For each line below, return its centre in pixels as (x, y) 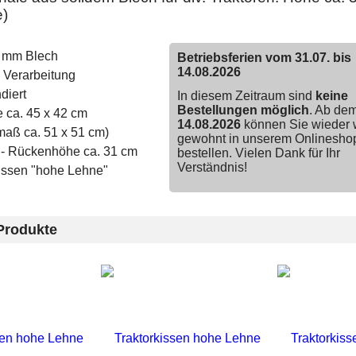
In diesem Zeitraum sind (246, 96)
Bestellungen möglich (243, 110)
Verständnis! (212, 168)
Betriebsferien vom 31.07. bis (264, 58)
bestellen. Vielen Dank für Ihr (258, 153)
